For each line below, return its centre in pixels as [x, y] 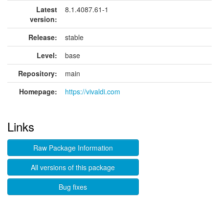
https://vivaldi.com [93, 91]
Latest [47, 9]
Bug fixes [73, 187]
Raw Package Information [73, 148]
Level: [47, 55]
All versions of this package [73, 167]
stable [74, 37]
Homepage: [38, 91]
